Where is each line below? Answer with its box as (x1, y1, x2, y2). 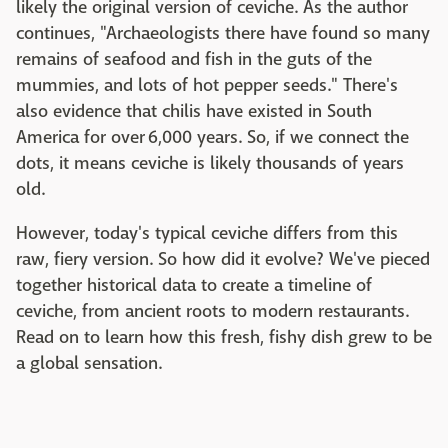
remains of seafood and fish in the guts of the (16, 47, 372, 71)
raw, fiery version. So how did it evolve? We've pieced (16, 247, 430, 271)
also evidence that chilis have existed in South (16, 99, 372, 123)
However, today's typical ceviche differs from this (16, 221, 398, 245)
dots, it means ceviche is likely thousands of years (16, 151, 404, 175)
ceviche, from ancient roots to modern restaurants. (16, 299, 409, 323)
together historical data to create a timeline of (16, 273, 372, 297)
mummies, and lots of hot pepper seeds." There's (16, 73, 398, 97)
